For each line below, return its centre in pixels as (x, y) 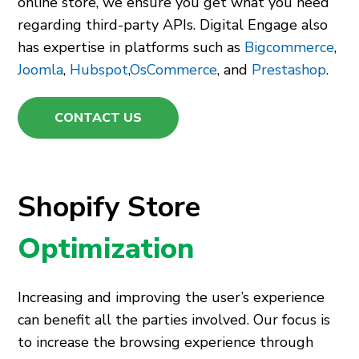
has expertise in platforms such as (131, 48)
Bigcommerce (290, 48)
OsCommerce (174, 70)
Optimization (106, 249)
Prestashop (289, 70)
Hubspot (99, 70)
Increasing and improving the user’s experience (171, 298)
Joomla (41, 70)
